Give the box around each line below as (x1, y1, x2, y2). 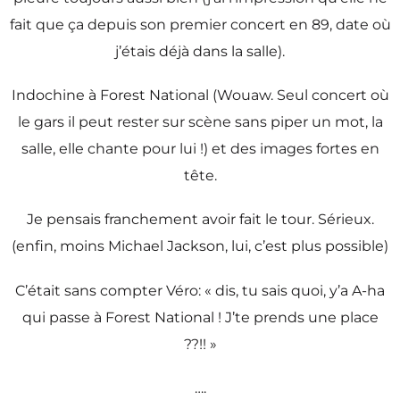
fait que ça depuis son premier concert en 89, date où (9, 16, 391, 34)
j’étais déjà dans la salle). (115, 43, 285, 61)
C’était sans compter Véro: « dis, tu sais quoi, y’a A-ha (15, 281, 385, 299)
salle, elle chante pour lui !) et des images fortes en (21, 140, 379, 158)
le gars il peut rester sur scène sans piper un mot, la (17, 113, 383, 131)
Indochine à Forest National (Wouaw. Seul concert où (11, 87, 389, 104)
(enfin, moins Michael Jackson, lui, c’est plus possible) (12, 237, 388, 255)
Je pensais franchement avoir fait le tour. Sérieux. (26, 211, 374, 229)
